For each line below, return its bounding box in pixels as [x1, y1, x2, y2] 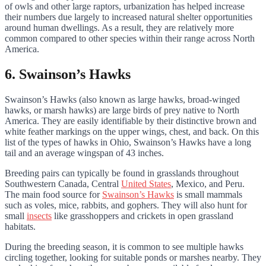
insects [27, 210, 52, 221]
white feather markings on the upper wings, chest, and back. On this [5, 126, 259, 137]
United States [121, 178, 171, 189]
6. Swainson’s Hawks [5, 66, 131, 82]
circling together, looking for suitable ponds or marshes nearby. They [5, 252, 261, 262]
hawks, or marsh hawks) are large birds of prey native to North [5, 104, 239, 115]
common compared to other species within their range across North [5, 33, 255, 43]
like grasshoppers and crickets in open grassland [52, 210, 233, 221]
